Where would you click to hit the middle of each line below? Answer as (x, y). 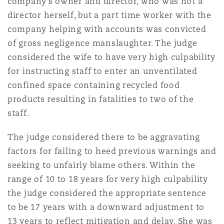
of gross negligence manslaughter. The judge (102, 43)
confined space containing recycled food (94, 85)
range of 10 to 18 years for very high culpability (108, 179)
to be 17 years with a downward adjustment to (106, 207)
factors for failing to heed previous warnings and (112, 151)
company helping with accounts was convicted (107, 29)
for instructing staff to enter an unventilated (102, 71)
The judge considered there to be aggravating (104, 137)
